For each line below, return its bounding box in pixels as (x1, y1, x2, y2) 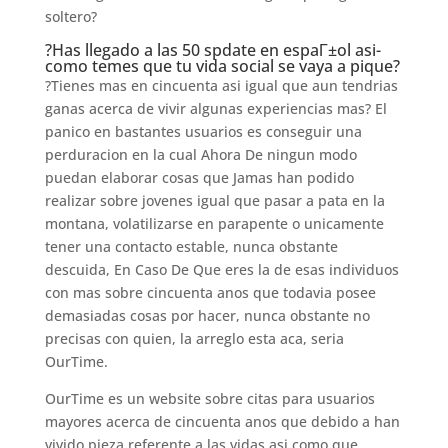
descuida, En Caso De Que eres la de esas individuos (44, 260, 399, 279)
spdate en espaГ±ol (203, 39, 351, 61)
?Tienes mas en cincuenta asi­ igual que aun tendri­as (44, 76, 398, 95)
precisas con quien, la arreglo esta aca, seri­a (44, 329, 344, 348)
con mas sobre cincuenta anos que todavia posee (44, 283, 376, 302)
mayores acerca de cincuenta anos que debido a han (44, 412, 400, 431)
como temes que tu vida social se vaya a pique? (44, 55, 400, 77)
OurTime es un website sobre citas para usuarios (44, 389, 375, 408)
